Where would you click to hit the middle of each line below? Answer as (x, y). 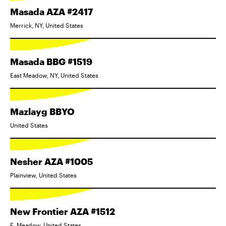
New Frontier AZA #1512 (63, 211)
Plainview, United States (43, 175)
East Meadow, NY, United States (54, 75)
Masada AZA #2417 (51, 11)
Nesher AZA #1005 (51, 161)
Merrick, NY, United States (47, 25)
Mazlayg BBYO (42, 111)
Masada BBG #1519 (51, 61)
